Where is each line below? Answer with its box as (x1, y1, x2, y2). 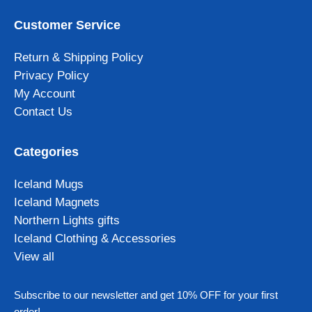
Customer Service (14, 18, 120, 33)
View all (14, 250, 54, 264)
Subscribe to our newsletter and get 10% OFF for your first (14, 289, 278, 302)
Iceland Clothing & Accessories (14, 232, 176, 246)
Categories (14, 145, 79, 159)
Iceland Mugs (14, 178, 84, 192)
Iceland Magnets (14, 196, 100, 210)
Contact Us (14, 105, 72, 119)
